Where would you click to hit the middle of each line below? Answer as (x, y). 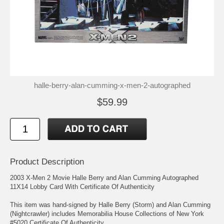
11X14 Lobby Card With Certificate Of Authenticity (82, 186)
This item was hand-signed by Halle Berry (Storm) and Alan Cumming (110, 204)
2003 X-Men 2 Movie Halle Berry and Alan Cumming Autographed (104, 177)
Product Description (47, 161)
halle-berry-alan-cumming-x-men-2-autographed (112, 85)
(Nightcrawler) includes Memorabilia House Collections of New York (107, 213)
